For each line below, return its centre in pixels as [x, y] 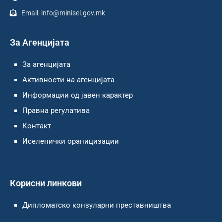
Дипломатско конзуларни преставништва [97, 205]
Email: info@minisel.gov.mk [63, 13]
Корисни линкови [46, 183]
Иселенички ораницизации [71, 141]
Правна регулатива [56, 111]
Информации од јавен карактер [78, 95]
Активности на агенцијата [68, 80]
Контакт [37, 126]
